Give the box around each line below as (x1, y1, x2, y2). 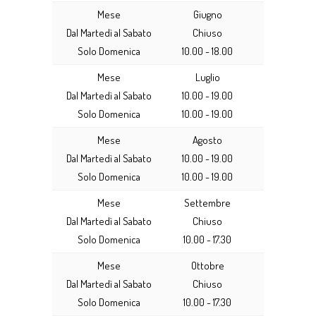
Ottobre (190, 259, 224, 272)
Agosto (193, 133, 222, 147)
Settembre (184, 196, 231, 209)
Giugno (193, 8, 222, 21)
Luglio (195, 71, 220, 84)
